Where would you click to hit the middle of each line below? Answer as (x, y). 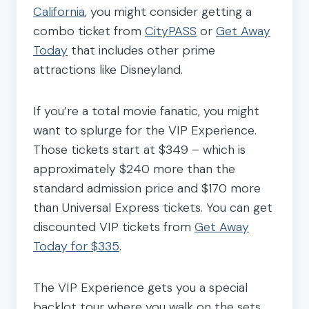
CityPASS (171, 31)
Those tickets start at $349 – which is (139, 149)
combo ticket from (89, 31)
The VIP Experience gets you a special (140, 287)
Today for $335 (76, 246)
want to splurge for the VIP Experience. (145, 130)
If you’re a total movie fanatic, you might (146, 111)
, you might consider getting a (168, 11)
